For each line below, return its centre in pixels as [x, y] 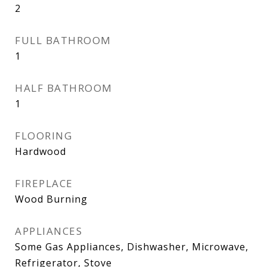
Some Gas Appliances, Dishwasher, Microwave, [132, 247]
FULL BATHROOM [63, 40]
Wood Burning [51, 199]
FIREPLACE [44, 183]
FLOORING [44, 136]
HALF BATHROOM [64, 88]
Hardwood [41, 151]
